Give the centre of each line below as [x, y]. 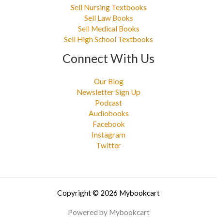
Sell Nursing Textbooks [108, 8]
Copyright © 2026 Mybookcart [108, 193]
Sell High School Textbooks [108, 39]
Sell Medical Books [108, 29]
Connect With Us [108, 58]
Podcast [108, 102]
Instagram [108, 134]
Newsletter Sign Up [108, 92]
